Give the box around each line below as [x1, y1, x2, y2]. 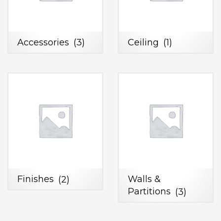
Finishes [17, 174, 56, 185]
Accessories [17, 37, 72, 48]
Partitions [128, 186, 173, 197]
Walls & [128, 174, 161, 185]
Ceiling [128, 37, 161, 48]
